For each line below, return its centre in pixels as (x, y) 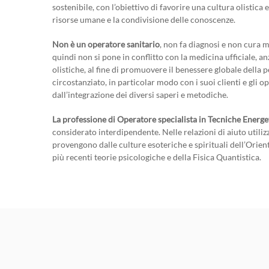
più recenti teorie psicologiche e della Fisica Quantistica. (157, 157)
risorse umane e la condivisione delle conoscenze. (144, 20)
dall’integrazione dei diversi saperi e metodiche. (140, 95)
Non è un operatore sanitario (106, 44)
